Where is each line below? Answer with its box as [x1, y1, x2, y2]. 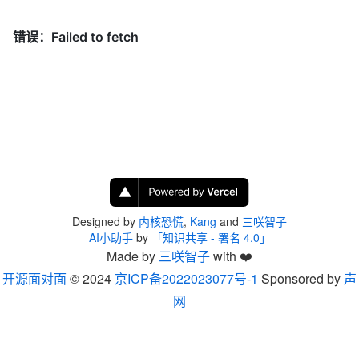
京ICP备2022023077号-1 [115, 269, 258, 288]
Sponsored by [258, 269, 344, 288]
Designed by [72, 213, 139, 229]
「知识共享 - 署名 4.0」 [151, 229, 271, 245]
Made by [107, 247, 159, 265]
